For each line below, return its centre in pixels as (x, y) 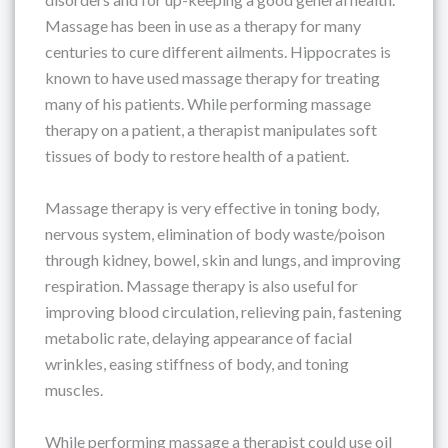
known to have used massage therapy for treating (212, 77)
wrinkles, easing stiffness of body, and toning (197, 363)
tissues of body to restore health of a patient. (197, 155)
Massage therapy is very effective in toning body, (212, 207)
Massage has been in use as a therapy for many (203, 25)
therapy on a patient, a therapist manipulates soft (211, 129)
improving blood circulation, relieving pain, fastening (223, 311)
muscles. (74, 389)
